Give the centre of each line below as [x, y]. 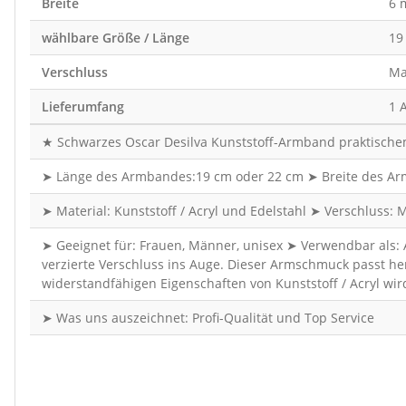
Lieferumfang [82, 107]
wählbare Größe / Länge [115, 38]
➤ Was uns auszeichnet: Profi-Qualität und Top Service [208, 318]
